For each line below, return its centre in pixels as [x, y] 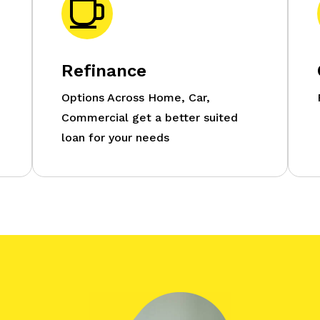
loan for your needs [115, 137]
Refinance [104, 70]
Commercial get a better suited [149, 117]
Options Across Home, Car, [135, 97]
